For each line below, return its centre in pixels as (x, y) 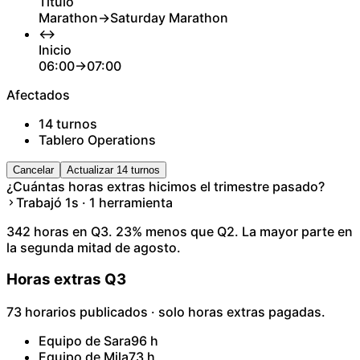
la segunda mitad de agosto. (94, 247)
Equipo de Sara (85, 341)
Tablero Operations (97, 139)
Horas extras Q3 (66, 280)
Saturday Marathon (169, 17)
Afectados (38, 94)
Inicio (55, 49)
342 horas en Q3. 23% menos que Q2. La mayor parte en (180, 231)
